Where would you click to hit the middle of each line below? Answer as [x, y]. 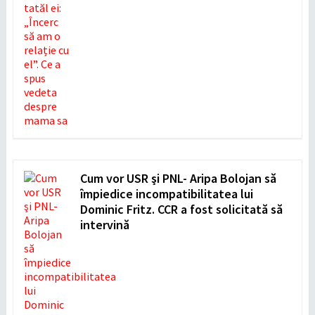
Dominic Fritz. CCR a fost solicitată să [181, 209]
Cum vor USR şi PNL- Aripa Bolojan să [178, 178]
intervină [104, 224]
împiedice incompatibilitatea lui [166, 193]
